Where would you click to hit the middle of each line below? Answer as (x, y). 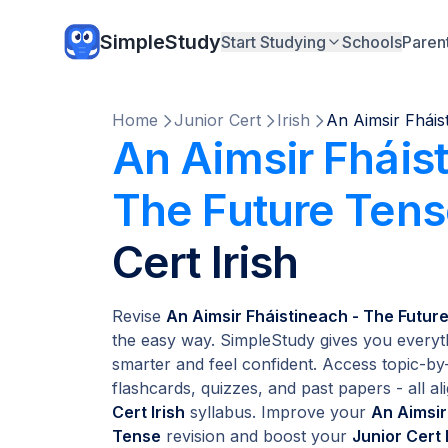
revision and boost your (256, 436)
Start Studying (273, 42)
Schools (372, 42)
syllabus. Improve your (278, 412)
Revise (139, 316)
